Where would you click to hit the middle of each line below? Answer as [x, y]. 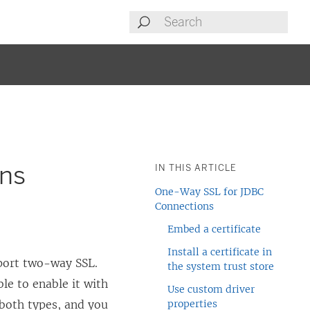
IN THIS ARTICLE [196, 168]
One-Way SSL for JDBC [209, 192]
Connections [184, 206]
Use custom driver [211, 289]
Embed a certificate [214, 229]
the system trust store [221, 266]
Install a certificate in [220, 252]
